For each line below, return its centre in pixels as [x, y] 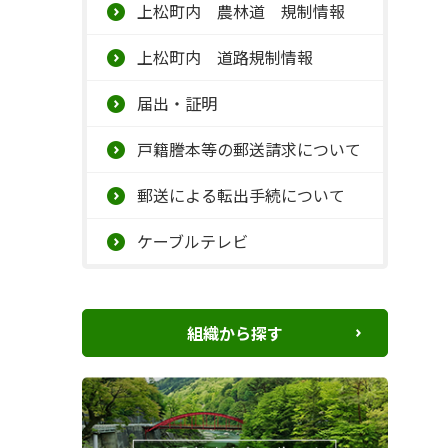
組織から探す [235, 333]
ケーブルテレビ [192, 241]
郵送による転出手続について [241, 195]
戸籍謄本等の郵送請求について [249, 149]
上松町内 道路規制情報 [225, 57]
